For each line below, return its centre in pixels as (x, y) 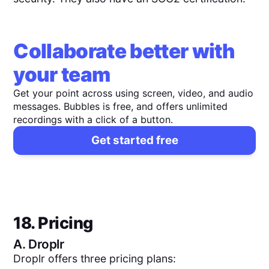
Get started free (134, 141)
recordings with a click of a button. (93, 120)
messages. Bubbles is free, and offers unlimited (121, 107)
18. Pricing (53, 223)
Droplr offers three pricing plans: (95, 258)
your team (62, 75)
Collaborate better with (124, 51)
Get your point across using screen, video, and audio (134, 93)
